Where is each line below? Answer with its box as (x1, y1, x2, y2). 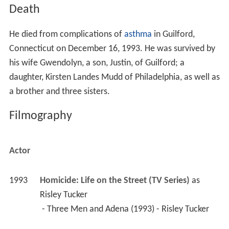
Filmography (9, 110, 72, 123)
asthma (124, 29, 152, 39)
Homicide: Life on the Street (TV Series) (39, 176, 190, 186)
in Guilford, (151, 29, 195, 39)
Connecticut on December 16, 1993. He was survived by (9, 43, 215, 54)
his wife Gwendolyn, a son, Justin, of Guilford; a (9, 58, 185, 68)
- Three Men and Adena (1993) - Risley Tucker (41, 204, 211, 215)
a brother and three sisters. (9, 86, 110, 97)
